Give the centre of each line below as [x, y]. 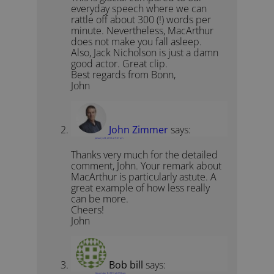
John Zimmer [139, 129]
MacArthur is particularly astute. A [144, 177]
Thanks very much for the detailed [145, 155]
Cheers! [88, 210]
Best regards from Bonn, [124, 75]
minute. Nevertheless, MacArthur [143, 31]
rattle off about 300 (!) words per [141, 20]
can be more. [100, 199]
